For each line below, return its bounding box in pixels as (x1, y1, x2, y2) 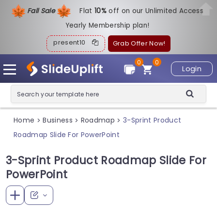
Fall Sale (27, 6, 57, 15)
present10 (53, 38, 92, 46)
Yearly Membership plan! (65, 21, 150, 30)
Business (43, 115, 73, 125)
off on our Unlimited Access (108, 6, 204, 15)
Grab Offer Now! (112, 39, 166, 47)
